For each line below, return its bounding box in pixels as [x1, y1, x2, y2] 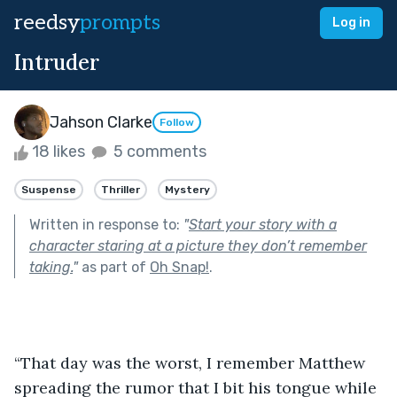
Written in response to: [29, 215, 183, 233]
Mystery [165, 183, 210, 196]
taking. [29, 258, 73, 276]
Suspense [21, 183, 76, 196]
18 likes [28, 142, 89, 161]
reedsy [14, 10, 80, 35]
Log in [332, 15, 370, 30]
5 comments [110, 142, 206, 161]
